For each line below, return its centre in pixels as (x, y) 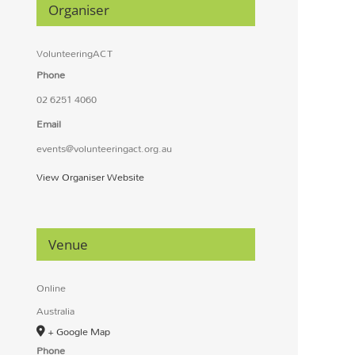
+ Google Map (78, 332)
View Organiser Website (90, 177)
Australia (55, 311)
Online (51, 288)
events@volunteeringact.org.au (104, 149)
